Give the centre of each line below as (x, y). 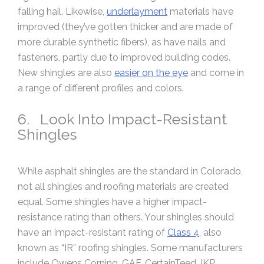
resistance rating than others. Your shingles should (126, 217)
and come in (216, 73)
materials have (200, 11)
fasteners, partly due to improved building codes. (124, 57)
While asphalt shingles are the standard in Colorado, (130, 171)
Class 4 (183, 233)
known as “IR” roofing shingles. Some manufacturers (130, 248)
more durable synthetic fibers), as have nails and (122, 42)
